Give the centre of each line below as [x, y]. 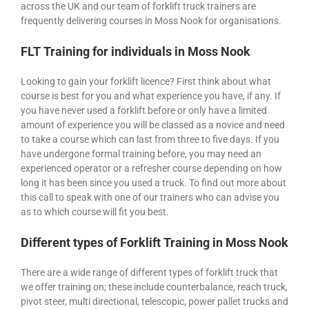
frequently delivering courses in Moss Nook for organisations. [151, 21]
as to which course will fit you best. [95, 212]
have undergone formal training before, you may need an [141, 154]
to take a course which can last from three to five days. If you [150, 140]
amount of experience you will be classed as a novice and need [153, 125]
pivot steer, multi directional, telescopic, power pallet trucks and [154, 301]
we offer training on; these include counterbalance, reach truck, [154, 287]
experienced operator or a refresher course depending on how [151, 169]
